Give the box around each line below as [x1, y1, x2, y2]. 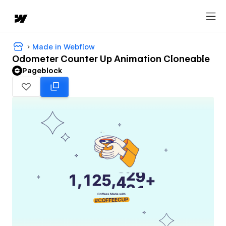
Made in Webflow [32, 42, 95, 51]
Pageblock [22, 67, 62, 75]
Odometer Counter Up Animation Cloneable [12, 53, 210, 65]
